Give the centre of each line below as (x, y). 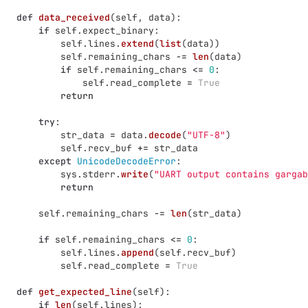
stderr (99, 174)
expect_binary (118, 31)
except (55, 161)
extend (137, 44)
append (137, 253)
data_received (74, 18)
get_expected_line (85, 292)
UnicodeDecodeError (126, 161)
